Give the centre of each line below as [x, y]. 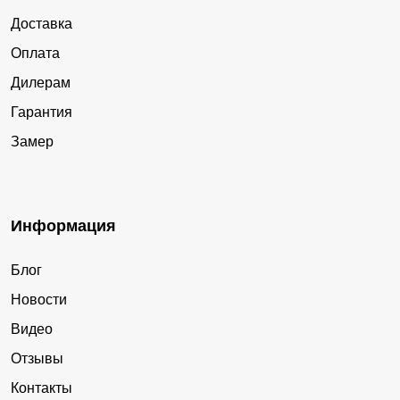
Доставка [42, 24]
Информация [63, 226]
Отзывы [37, 359]
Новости [39, 300]
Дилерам [41, 83]
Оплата [35, 54]
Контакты [42, 388]
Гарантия [42, 112]
